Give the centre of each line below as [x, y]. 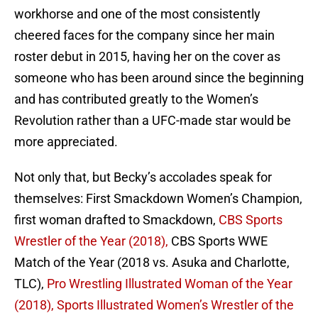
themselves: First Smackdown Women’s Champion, [158, 199]
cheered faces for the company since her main [144, 35]
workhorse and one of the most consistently [137, 14]
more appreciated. [66, 142]
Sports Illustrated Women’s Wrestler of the [175, 305]
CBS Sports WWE [218, 241]
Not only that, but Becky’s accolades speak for [143, 177]
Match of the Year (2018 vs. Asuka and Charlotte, [152, 263]
